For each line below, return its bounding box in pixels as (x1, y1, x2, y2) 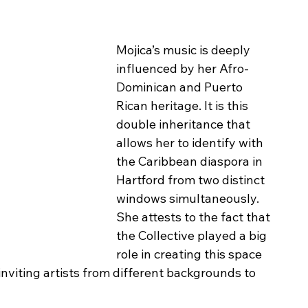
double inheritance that (116, 116, 253, 133)
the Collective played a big (116, 228, 269, 244)
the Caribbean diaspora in (116, 153, 265, 170)
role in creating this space (116, 246, 265, 263)
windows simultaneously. (116, 190, 262, 207)
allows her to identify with (116, 135, 266, 151)
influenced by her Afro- (116, 60, 249, 77)
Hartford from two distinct (116, 172, 267, 188)
